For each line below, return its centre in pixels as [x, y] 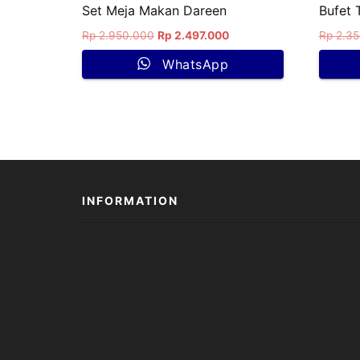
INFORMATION [130, 201]
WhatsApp [196, 65]
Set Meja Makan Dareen [154, 11]
